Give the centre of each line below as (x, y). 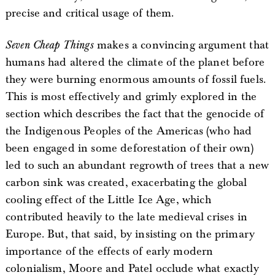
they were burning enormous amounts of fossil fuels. (136, 79)
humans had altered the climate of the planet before (135, 62)
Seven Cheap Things (49, 45)
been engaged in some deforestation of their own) (130, 148)
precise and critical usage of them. (90, 13)
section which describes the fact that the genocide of (135, 114)
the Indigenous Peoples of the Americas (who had (129, 131)
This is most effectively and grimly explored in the (131, 96)
